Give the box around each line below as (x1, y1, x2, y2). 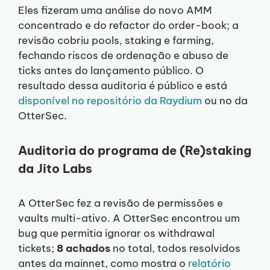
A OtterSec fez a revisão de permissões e (18, 196, 223, 210)
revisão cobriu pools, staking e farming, (18, 34, 214, 48)
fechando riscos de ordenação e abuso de (18, 49, 228, 63)
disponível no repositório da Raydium (18, 94, 202, 108)
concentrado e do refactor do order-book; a (18, 19, 239, 33)
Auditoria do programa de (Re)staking (18, 143, 251, 159)
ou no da (202, 94, 248, 108)
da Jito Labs (18, 161, 92, 177)
